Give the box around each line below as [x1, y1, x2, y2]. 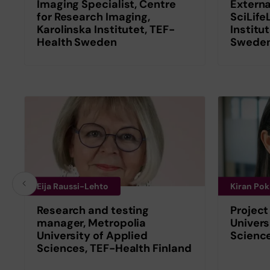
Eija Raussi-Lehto [37, 180, 108, 192]
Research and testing [37, 203, 149, 218]
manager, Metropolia [37, 216, 146, 231]
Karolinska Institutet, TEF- [37, 22, 175, 37]
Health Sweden [37, 34, 117, 49]
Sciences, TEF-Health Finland [37, 241, 192, 256]
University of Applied [37, 228, 148, 243]
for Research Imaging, [37, 9, 151, 24]
